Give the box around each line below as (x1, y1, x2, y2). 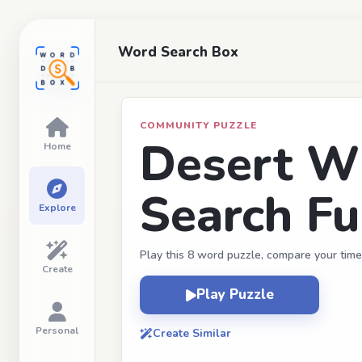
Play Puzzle (196, 285, 274, 304)
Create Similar (153, 326, 231, 341)
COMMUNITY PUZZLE (140, 119, 258, 132)
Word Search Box (118, 42, 238, 61)
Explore (38, 201, 76, 214)
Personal (36, 324, 78, 337)
